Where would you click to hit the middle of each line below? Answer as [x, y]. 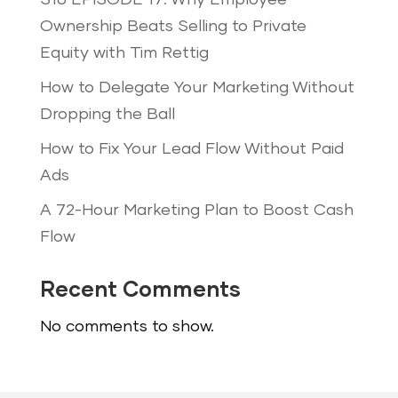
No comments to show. [127, 327]
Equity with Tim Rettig [124, 54]
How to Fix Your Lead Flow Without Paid [191, 150]
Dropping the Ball [107, 115]
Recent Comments [140, 291]
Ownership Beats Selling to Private [173, 27]
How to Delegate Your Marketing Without [197, 88]
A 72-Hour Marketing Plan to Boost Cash [196, 211]
